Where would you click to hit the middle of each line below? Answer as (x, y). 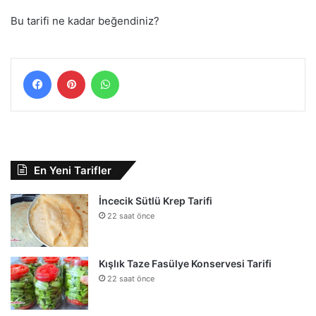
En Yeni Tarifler (73, 170)
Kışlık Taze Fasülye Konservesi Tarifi (185, 263)
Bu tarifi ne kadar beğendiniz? (85, 20)
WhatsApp (141, 69)
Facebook (72, 69)
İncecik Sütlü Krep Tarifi (156, 200)
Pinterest (105, 69)
